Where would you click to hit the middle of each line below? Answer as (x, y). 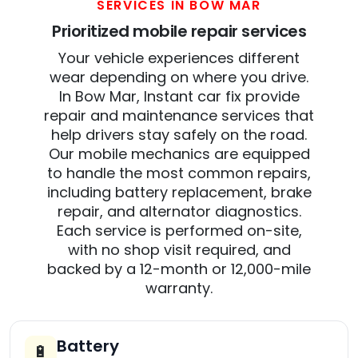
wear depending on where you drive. (179, 78)
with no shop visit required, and (179, 250)
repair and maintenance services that (179, 116)
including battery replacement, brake (179, 193)
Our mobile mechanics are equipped (179, 154)
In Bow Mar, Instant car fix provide (179, 97)
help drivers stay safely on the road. (179, 135)
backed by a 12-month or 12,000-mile (179, 269)
